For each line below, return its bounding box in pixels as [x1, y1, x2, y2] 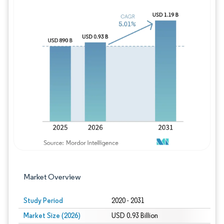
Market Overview [23, 172, 81, 181]
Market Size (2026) [23, 211, 80, 220]
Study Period [23, 196, 63, 205]
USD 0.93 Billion [111, 211, 158, 220]
